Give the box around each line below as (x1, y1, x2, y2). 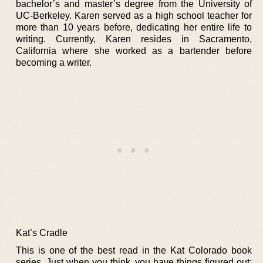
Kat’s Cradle (16, 228, 68, 238)
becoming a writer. (16, 58, 92, 68)
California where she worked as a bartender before (16, 46, 252, 56)
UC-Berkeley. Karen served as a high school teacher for (16, 11, 252, 21)
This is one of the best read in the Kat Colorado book (16, 245, 252, 255)
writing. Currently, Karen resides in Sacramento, (16, 34, 252, 44)
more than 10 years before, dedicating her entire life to (16, 22, 252, 32)
